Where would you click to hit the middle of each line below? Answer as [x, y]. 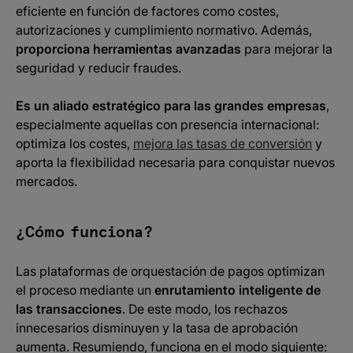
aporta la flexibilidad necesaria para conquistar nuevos [175, 162]
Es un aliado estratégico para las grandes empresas [171, 106]
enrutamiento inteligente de [238, 290]
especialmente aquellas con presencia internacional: [167, 124]
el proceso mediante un [85, 290]
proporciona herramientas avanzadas [130, 49]
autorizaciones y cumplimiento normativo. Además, [164, 30]
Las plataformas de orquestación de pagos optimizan [170, 271]
